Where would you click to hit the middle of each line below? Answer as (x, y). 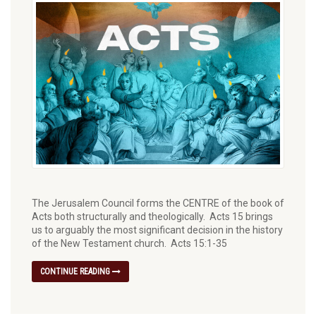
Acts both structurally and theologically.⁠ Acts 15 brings (152, 217)
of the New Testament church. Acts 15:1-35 (129, 244)
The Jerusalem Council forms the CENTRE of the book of (158, 203)
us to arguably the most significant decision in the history (157, 230)
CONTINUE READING (76, 272)
